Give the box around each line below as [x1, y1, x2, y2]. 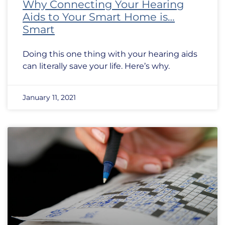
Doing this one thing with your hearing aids [23, 49, 197, 59]
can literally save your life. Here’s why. [23, 61, 170, 71]
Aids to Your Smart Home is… [23, 11, 175, 23]
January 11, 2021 [23, 93, 76, 102]
